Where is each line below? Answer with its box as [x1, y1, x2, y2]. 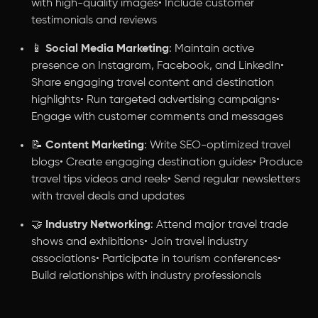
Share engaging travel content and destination [31, 77, 274, 89]
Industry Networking [45, 219, 150, 231]
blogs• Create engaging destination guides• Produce [31, 157, 302, 168]
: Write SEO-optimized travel [144, 140, 290, 151]
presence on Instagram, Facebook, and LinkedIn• [31, 60, 284, 72]
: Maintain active [169, 43, 254, 55]
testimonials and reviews [31, 15, 157, 26]
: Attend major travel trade [150, 219, 288, 231]
